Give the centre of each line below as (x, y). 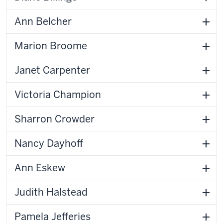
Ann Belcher (43, 21)
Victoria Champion (58, 95)
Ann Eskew (40, 168)
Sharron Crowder (55, 119)
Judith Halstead (51, 192)
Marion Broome (51, 46)
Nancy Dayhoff (49, 143)
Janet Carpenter (52, 70)
